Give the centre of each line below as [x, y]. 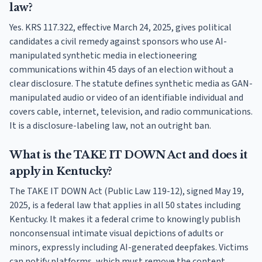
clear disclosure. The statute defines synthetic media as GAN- [131, 84]
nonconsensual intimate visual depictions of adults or [116, 234]
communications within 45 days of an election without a [121, 70]
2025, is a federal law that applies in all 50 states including [125, 206]
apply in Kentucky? [61, 172]
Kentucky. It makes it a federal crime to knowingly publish [125, 220]
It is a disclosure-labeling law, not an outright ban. [110, 126]
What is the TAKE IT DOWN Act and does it [128, 155]
